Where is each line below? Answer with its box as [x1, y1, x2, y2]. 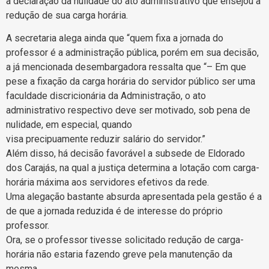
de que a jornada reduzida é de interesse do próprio [6, 205, 223, 217]
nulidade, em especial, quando [6, 118, 132, 130]
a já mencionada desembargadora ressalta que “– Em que [6, 61, 246, 73]
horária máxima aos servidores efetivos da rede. [6, 176, 209, 188]
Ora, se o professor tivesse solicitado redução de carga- [6, 234, 244, 246]
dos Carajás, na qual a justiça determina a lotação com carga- [6, 162, 259, 174]
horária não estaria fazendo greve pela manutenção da [6, 248, 232, 260]
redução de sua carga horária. [6, 9, 128, 21]
